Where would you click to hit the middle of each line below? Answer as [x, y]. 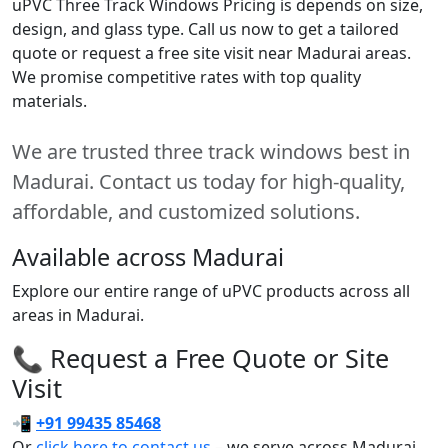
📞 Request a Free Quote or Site [200, 358]
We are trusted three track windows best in [211, 151]
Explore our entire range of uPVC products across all [211, 291]
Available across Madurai [148, 257]
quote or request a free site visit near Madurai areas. [211, 53]
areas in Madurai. [78, 315]
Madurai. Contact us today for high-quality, [208, 181]
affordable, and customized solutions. [186, 211]
